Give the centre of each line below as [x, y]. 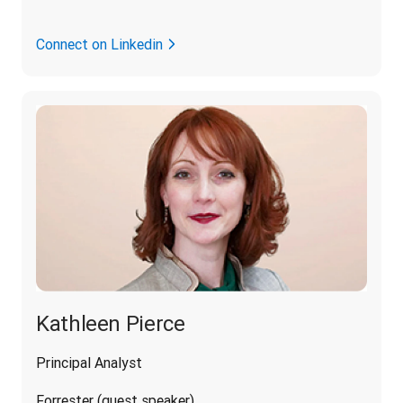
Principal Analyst [89, 363]
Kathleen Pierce [111, 324]
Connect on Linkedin [99, 45]
